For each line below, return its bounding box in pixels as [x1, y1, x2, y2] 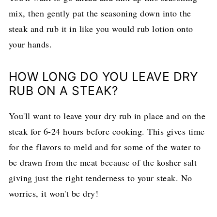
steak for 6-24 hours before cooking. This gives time [8, 125, 205, 137]
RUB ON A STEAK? [8, 83, 122, 98]
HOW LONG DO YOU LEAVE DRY [8, 69, 198, 84]
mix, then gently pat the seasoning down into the [8, 7, 191, 19]
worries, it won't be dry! [8, 187, 99, 199]
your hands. [8, 38, 55, 50]
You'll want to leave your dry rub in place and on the [8, 109, 206, 122]
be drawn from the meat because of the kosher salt [8, 156, 197, 168]
